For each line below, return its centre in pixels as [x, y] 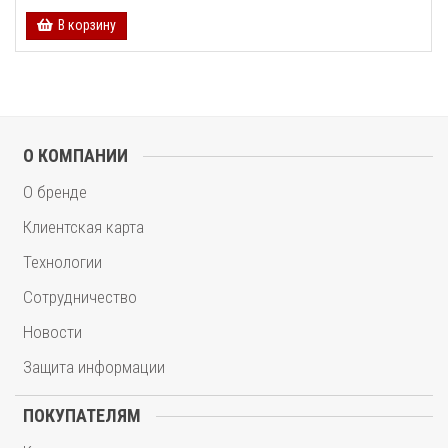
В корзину [87, 25]
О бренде [55, 192]
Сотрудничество [80, 297]
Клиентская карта [83, 227]
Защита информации [94, 367]
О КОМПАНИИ [75, 155]
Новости [52, 332]
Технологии [62, 262]
